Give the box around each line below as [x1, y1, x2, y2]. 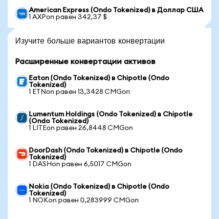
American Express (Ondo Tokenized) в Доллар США [29, 7, 203, 14]
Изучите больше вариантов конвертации [15, 35, 165, 45]
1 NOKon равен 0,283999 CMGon [29, 197, 139, 204]
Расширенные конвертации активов [15, 58, 155, 66]
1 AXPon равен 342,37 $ [29, 14, 107, 21]
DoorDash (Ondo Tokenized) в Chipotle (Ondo [29, 147, 182, 154]
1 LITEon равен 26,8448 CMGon [29, 125, 133, 131]
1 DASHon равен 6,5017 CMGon [29, 161, 131, 168]
